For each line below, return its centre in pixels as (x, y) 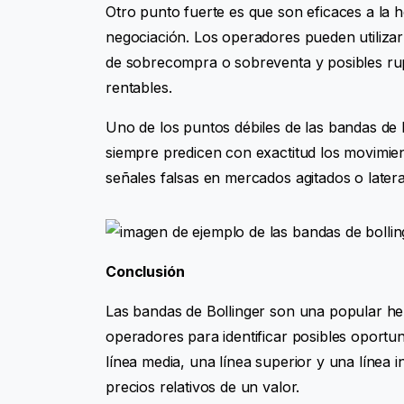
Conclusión (145, 271)
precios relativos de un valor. (203, 386)
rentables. (139, 87)
